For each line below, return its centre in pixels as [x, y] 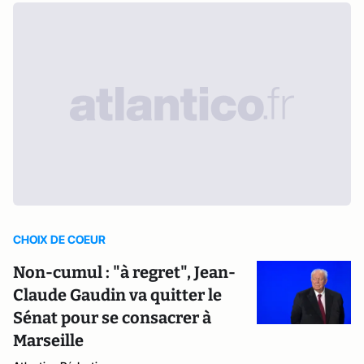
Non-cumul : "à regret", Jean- [124, 272]
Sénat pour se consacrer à [112, 318]
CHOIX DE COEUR [59, 239]
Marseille [48, 340]
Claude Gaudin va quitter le [117, 295]
